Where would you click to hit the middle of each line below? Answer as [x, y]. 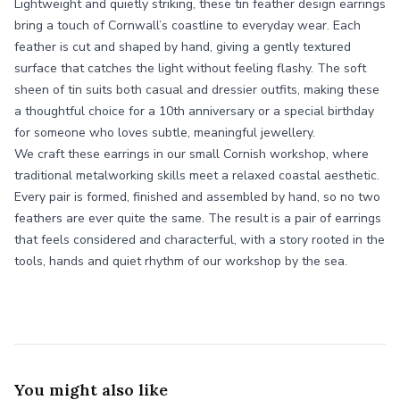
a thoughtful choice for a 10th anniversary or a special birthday [194, 111]
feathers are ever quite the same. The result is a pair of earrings [198, 218]
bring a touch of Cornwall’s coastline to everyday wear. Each [187, 25]
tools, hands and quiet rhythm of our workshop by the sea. [181, 261]
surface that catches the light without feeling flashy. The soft [190, 68]
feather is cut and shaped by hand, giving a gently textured [183, 47]
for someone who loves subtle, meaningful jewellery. [165, 133]
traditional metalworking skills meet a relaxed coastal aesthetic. [197, 175]
